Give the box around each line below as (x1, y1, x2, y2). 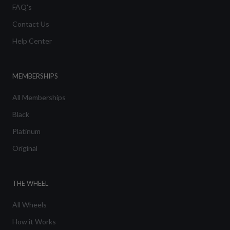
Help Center (12, 36, 52, 45)
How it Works (12, 217, 56, 226)
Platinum (12, 127, 41, 136)
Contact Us (12, 20, 49, 28)
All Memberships (12, 93, 66, 102)
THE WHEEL (12, 179, 48, 187)
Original (12, 144, 37, 152)
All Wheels (12, 200, 47, 209)
